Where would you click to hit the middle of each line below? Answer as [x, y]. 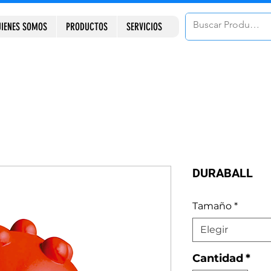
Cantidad [217, 258]
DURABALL [222, 173]
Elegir [214, 230]
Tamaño [212, 206]
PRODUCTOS [87, 27]
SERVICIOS [144, 27]
